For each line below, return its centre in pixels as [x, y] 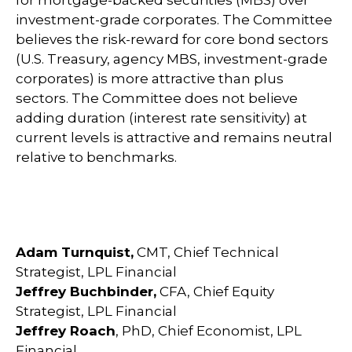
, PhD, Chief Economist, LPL [209, 331]
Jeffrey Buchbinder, [86, 292]
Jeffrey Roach [66, 331]
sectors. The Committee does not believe [157, 99]
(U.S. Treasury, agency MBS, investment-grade [172, 59]
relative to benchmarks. [96, 158]
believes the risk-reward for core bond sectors [172, 40]
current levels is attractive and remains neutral [174, 138]
